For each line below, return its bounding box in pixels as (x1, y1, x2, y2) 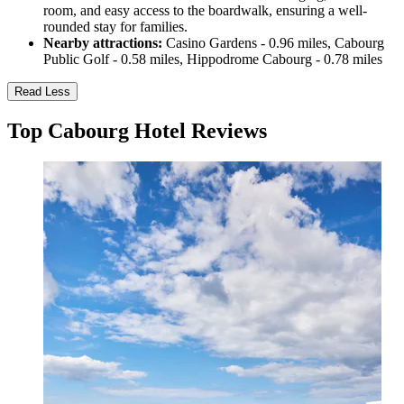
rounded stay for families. (43, 19, 188, 35)
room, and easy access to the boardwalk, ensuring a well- (43, 3, 367, 19)
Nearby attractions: (43, 35, 162, 51)
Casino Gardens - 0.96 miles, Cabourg (162, 35, 384, 51)
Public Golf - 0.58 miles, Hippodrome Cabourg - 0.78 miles (43, 51, 382, 68)
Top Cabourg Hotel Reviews (7, 119, 267, 143)
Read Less (14, 85, 70, 99)
